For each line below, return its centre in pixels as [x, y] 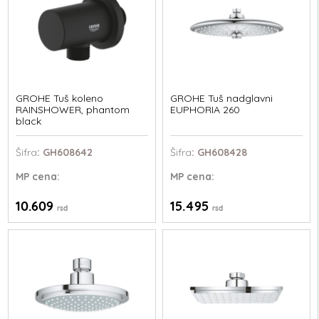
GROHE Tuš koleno [60, 98]
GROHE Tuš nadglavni [221, 98]
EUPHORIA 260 [205, 110]
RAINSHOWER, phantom [73, 110]
